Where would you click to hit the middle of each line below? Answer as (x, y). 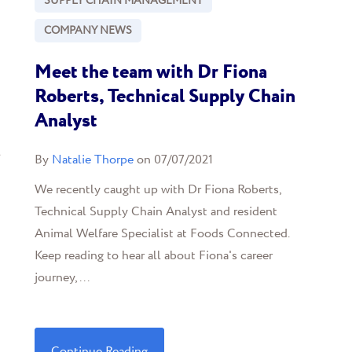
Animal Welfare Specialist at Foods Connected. (161, 234)
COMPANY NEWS (88, 31)
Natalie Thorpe (92, 160)
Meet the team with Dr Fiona (150, 73)
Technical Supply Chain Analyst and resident (156, 212)
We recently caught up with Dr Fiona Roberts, (158, 190)
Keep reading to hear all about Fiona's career (153, 256)
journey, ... (62, 278)
